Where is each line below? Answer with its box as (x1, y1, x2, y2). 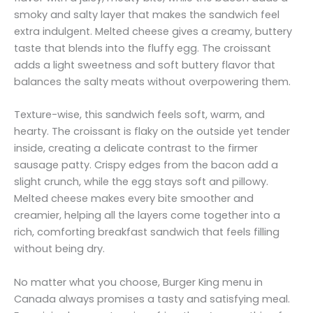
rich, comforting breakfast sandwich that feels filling (14, 225, 279, 240)
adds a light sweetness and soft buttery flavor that (14, 58, 275, 73)
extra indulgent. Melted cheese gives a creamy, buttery (14, 24, 292, 39)
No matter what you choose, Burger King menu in (14, 275, 263, 289)
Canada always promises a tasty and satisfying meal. (14, 291, 290, 306)
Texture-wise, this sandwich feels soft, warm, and (14, 108, 265, 122)
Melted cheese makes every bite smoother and (14, 191, 254, 206)
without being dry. (14, 242, 105, 256)
